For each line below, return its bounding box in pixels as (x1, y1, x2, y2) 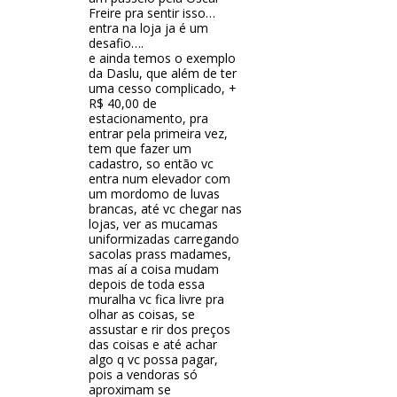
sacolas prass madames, (89, 245, 231, 263)
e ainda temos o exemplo (89, 50, 236, 67)
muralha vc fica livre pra (89, 291, 224, 308)
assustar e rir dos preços (89, 321, 230, 339)
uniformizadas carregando (89, 230, 239, 248)
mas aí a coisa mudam (89, 261, 219, 278)
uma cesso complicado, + (89, 80, 237, 97)
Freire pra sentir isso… (89, 4, 215, 22)
